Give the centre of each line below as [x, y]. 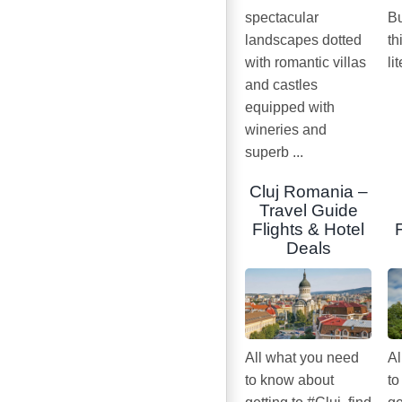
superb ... [274, 153]
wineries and [286, 130]
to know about [289, 380]
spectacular [282, 18]
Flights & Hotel [309, 230]
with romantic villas [306, 63]
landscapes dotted [303, 40]
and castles [281, 85]
